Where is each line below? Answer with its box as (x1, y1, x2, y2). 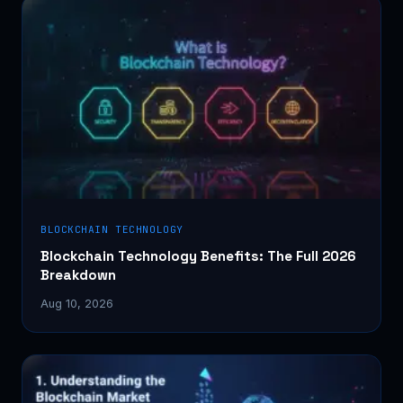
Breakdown (40, 265, 116, 283)
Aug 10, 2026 (40, 296, 113, 310)
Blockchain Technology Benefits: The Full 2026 (40, 246, 356, 264)
